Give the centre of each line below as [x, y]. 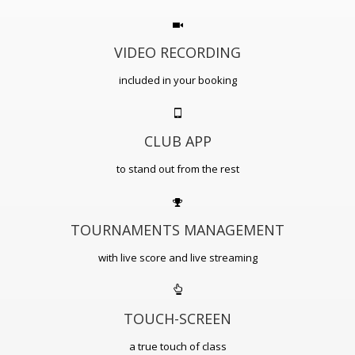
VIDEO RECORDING [177, 52]
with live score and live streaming [177, 257]
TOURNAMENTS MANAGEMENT [177, 229]
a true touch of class [177, 346]
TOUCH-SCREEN [177, 318]
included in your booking [177, 80]
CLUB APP [177, 141]
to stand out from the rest [177, 168]
